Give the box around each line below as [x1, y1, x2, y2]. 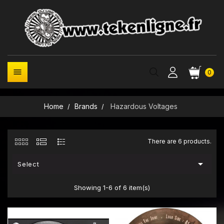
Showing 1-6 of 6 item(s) [74, 183, 150, 191]
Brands [74, 102, 97, 110]
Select [17, 160, 39, 168]
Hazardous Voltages [110, 102, 177, 110]
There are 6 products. [147, 137, 211, 145]
